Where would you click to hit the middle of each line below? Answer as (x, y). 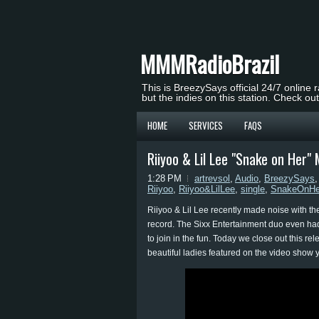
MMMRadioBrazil (210, 64)
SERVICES (206, 125)
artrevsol (212, 178)
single (253, 189)
